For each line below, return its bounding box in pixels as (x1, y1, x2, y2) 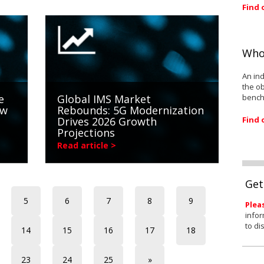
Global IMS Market (57, 92, 151, 107)
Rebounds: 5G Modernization (57, 103, 204, 118)
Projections (57, 126, 115, 140)
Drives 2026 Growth (57, 114, 157, 129)
